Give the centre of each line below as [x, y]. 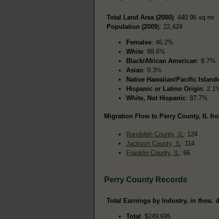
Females [139, 42]
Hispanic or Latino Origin [164, 88]
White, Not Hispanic [156, 98]
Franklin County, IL [153, 153]
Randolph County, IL [155, 134]
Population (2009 [132, 26]
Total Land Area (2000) [140, 17]
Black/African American [162, 61]
